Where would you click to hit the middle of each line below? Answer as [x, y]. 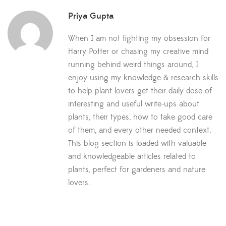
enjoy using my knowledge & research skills [143, 78]
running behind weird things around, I [133, 65]
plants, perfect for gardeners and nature [137, 170]
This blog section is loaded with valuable [137, 144]
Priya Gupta [91, 16]
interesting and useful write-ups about [134, 104]
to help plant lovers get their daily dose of [140, 91]
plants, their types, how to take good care [140, 117]
